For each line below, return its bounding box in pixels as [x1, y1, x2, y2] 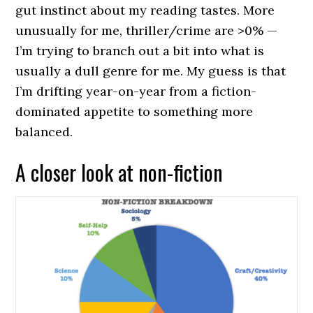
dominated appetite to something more [15, 103, 254, 119]
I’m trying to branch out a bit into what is [15, 42, 265, 59]
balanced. [15, 123, 73, 140]
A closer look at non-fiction [15, 156, 224, 188]
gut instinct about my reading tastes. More [15, 1, 275, 18]
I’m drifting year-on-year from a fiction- [15, 82, 257, 99]
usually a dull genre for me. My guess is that [15, 62, 286, 79]
